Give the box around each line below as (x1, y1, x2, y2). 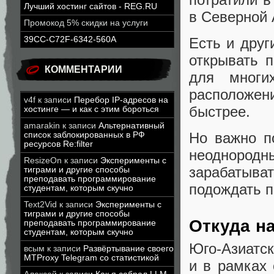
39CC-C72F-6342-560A (24, 35, 116, 44)
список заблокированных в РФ (24, 130, 145, 139)
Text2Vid (24, 200, 57, 209)
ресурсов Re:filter (24, 139, 93, 149)
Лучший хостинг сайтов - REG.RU (24, 2, 157, 11)
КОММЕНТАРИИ (45, 64, 122, 75)
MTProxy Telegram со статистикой (24, 253, 159, 262)
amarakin (24, 121, 60, 130)
